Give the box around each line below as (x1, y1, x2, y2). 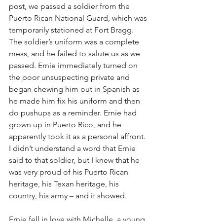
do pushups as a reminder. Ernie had (9, 108, 139, 117)
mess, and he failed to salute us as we (9, 49, 142, 58)
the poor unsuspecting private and (9, 73, 132, 82)
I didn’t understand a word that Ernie (9, 144, 138, 153)
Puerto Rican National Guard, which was (9, 13, 149, 23)
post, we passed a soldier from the (9, 1, 132, 11)
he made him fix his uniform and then (9, 96, 142, 106)
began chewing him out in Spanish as (9, 84, 142, 94)
